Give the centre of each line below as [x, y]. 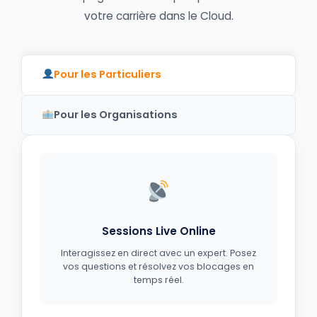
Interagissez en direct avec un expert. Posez [158, 253]
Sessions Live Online [158, 231]
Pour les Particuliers [107, 74]
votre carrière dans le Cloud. [158, 16]
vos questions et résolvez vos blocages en [158, 266]
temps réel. [158, 279]
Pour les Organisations [115, 114]
